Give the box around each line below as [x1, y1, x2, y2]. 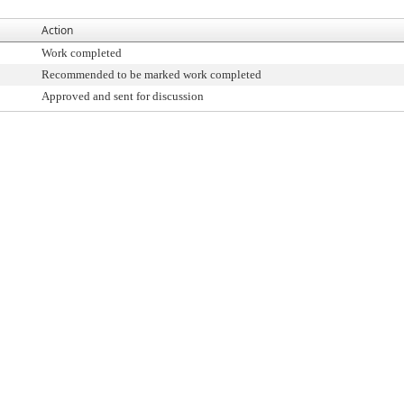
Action [41, 23, 73, 38]
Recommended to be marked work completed [41, 68, 262, 81]
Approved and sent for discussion [41, 89, 204, 103]
